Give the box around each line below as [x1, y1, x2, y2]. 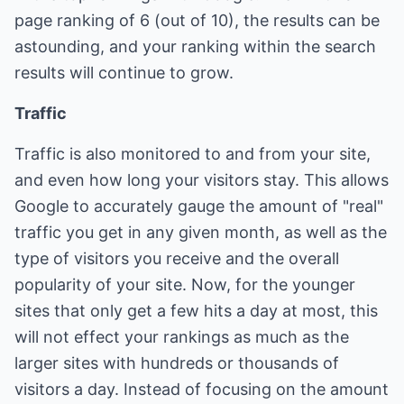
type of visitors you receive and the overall [14, 249, 339, 268]
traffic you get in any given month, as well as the [14, 223, 387, 242]
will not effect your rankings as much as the [14, 327, 349, 346]
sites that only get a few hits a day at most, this [14, 301, 378, 320]
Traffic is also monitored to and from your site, [14, 144, 371, 163]
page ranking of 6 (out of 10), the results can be [14, 11, 380, 30]
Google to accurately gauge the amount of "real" [14, 197, 383, 216]
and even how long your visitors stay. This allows [14, 170, 389, 189]
